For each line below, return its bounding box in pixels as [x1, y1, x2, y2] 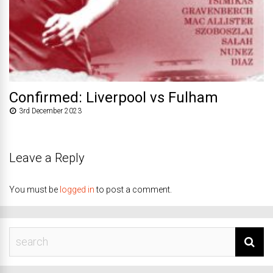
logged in [60, 184, 94, 194]
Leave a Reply [9, 150, 85, 165]
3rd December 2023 [19, 106, 82, 115]
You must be [9, 184, 60, 194]
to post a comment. [94, 184, 172, 194]
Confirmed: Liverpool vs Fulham [9, 88, 218, 106]
